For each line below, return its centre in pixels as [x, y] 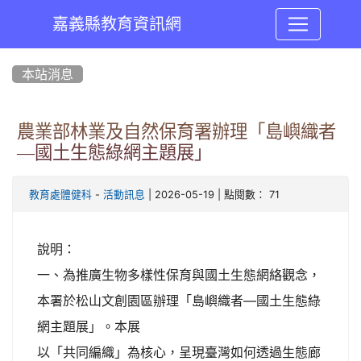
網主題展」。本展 [89, 326]
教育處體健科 [60, 195]
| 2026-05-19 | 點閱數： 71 [212, 195]
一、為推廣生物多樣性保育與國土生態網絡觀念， [179, 275]
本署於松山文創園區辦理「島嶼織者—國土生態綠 [179, 301]
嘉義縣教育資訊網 [116, 24]
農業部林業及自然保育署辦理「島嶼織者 [176, 131]
